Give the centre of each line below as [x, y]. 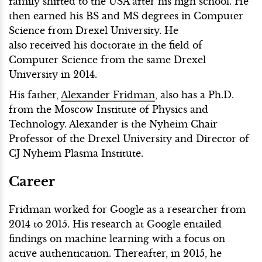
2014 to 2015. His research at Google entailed [115, 224]
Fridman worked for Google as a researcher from [127, 209]
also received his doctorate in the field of [106, 45]
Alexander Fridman [108, 94]
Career [32, 181]
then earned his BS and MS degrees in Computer [126, 15]
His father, [35, 94]
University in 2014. [53, 74]
